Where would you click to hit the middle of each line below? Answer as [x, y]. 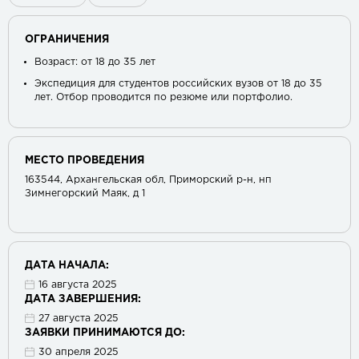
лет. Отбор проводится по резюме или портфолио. [164, 97]
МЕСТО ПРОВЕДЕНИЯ [85, 160]
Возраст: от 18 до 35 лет [95, 63]
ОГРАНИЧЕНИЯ [67, 39]
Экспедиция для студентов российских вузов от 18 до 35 [179, 83]
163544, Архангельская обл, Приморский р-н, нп [148, 179]
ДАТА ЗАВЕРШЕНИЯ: [83, 299]
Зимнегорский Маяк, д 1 [85, 193]
